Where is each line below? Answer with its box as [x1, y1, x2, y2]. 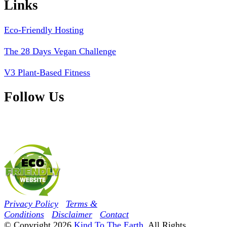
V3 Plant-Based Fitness [4, 67, 90, 78]
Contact [100, 209, 129, 219]
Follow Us [4, 89, 64, 105]
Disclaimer [52, 209, 92, 219]
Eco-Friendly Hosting [4, 24, 84, 35]
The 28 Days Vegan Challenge [4, 46, 116, 56]
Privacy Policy [4, 198, 58, 209]
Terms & [66, 198, 97, 209]
